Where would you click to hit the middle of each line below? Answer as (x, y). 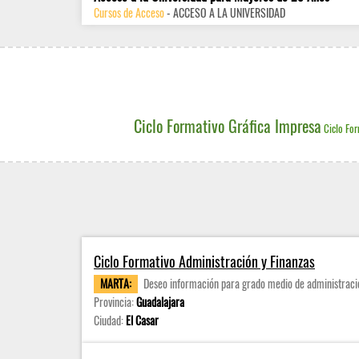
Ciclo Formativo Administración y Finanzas (204, 261)
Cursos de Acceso (129, 12)
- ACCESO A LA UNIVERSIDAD (225, 12)
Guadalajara (160, 302)
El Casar (142, 320)
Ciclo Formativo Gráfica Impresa (227, 126)
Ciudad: (110, 320)
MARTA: (116, 283)
